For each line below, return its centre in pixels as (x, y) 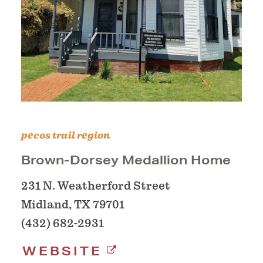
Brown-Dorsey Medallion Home (126, 160)
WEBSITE (62, 251)
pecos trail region (66, 136)
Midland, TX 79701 (73, 205)
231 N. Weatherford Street (96, 186)
